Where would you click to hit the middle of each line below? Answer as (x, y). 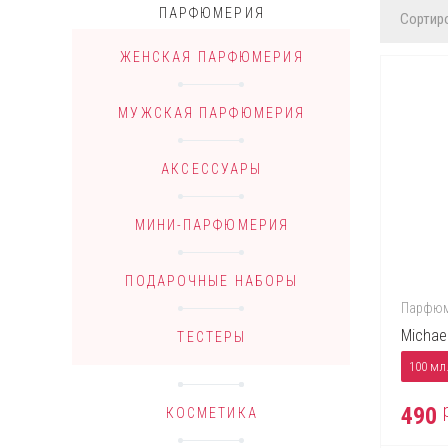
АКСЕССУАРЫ (212, 169)
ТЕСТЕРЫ (212, 337)
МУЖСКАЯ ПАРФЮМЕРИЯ (212, 113)
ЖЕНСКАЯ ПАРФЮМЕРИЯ (211, 57)
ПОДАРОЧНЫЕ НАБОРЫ (212, 281)
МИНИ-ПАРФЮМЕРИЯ (212, 225)
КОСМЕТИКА (211, 413)
